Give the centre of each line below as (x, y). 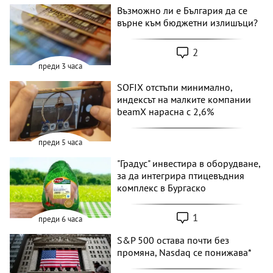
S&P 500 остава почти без (173, 240)
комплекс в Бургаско (162, 188)
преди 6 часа (61, 219)
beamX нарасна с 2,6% (166, 111)
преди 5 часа (61, 143)
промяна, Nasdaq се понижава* (185, 252)
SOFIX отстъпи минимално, (175, 87)
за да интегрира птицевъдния (181, 176)
